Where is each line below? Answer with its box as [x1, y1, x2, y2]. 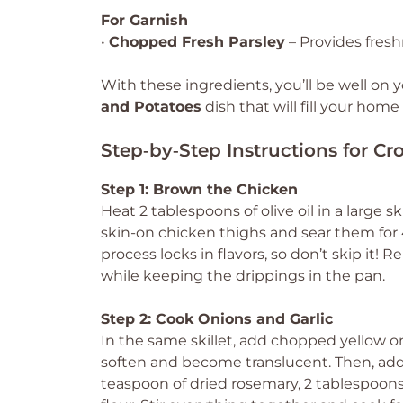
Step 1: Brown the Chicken [101, 181, 298, 198]
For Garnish [101, 12, 188, 29]
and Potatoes [101, 98, 201, 115]
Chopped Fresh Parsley [109, 33, 285, 50]
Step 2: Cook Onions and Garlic [101, 310, 333, 327]
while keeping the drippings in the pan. [101, 267, 385, 284]
